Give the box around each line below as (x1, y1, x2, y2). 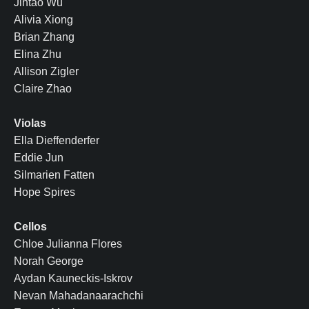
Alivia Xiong (14, 13, 73, 26)
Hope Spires (14, 186, 75, 198)
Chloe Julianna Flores (14, 237, 122, 250)
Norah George (14, 255, 83, 267)
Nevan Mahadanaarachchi (14, 289, 143, 301)
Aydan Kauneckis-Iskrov (14, 272, 132, 284)
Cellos (14, 220, 47, 232)
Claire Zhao (14, 82, 72, 94)
